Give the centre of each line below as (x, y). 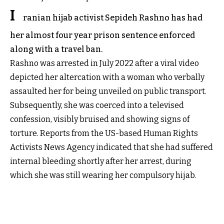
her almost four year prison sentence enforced (102, 35)
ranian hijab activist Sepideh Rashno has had (113, 17)
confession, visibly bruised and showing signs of (100, 119)
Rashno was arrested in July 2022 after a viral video (104, 63)
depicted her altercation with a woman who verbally (107, 77)
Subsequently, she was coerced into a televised (97, 105)
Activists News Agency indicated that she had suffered (111, 147)
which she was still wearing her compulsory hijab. (103, 175)
